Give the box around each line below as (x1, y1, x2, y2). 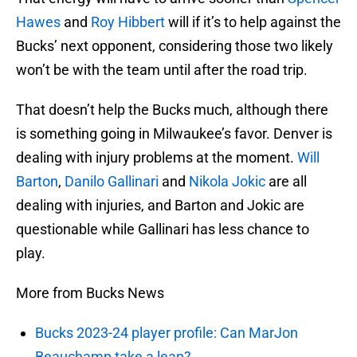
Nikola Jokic (189, 173, 265, 190)
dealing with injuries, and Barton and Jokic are (16, 197, 304, 214)
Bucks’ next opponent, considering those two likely (16, 37, 333, 55)
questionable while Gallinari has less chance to (16, 221, 309, 238)
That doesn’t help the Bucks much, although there (16, 101, 328, 119)
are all (265, 173, 307, 190)
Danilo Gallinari (65, 173, 159, 190)
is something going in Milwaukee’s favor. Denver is (16, 125, 332, 143)
